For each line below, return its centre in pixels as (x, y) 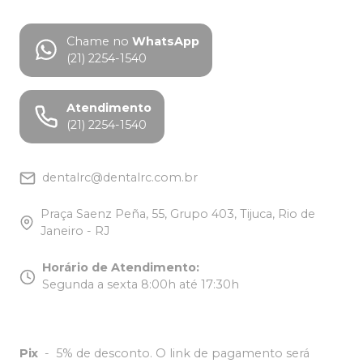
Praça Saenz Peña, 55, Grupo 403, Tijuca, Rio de (178, 214)
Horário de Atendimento (119, 268)
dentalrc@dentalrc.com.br (120, 178)
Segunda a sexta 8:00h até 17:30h (141, 285)
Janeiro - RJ (75, 231)
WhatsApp (166, 42)
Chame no (98, 42)
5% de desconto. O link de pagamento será (183, 354)
